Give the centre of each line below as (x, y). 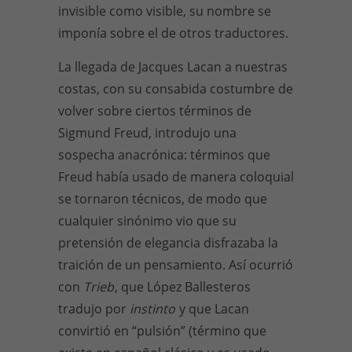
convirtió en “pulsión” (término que (162, 331)
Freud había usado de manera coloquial (176, 177)
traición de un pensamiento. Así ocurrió (176, 265)
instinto (154, 309)
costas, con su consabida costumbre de (176, 89)
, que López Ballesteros (183, 287)
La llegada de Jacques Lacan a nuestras (173, 67)
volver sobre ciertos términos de (155, 111)
